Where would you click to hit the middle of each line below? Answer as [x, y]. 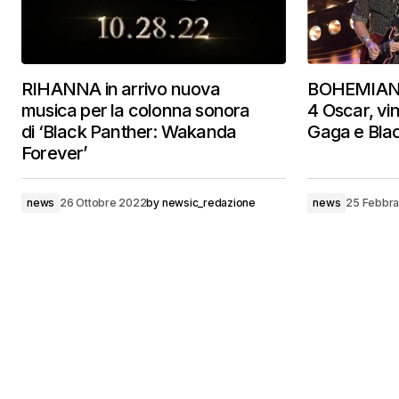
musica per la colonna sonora [136, 110]
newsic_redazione [208, 203]
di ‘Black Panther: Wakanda [129, 132]
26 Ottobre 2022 [103, 203]
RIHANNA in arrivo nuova [121, 89]
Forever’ [55, 153]
